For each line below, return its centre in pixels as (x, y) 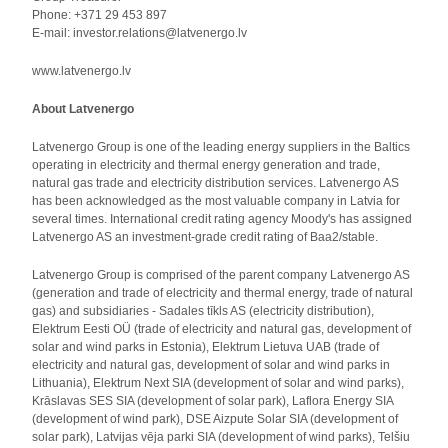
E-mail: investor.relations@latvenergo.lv (140, 33)
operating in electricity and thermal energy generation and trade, (206, 165)
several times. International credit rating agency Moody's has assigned (222, 219)
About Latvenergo (83, 109)
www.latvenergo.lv (82, 71)
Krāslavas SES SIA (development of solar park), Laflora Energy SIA (213, 401)
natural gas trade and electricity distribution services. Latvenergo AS (216, 183)
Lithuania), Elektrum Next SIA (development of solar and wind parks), (218, 383)
